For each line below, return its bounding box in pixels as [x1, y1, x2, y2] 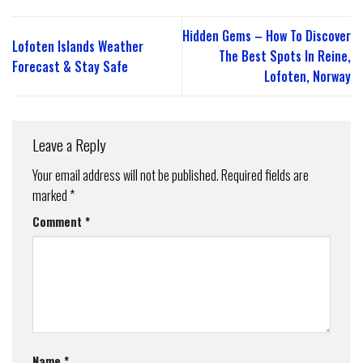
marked [32, 185, 70, 205]
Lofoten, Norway [264, 66, 351, 87]
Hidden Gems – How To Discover [182, 26, 351, 46]
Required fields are [221, 164, 309, 185]
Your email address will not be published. [32, 164, 219, 185]
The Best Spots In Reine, [219, 46, 351, 66]
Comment [32, 212, 85, 230]
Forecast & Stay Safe [12, 56, 128, 76]
